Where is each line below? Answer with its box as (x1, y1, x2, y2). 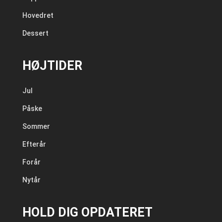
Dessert (22, 29, 49, 38)
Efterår (22, 140, 46, 149)
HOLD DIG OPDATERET (22, 205, 153, 220)
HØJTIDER (22, 58, 82, 73)
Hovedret (22, 11, 54, 20)
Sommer (22, 122, 50, 131)
